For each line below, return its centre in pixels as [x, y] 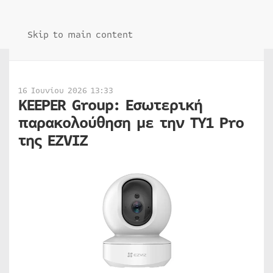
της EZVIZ [53, 141]
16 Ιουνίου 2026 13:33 [66, 91]
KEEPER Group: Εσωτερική [110, 105]
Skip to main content [80, 35]
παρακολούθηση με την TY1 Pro [131, 123]
